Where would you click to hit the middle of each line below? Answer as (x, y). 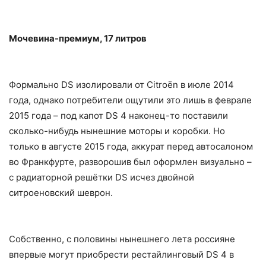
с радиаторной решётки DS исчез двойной (102, 177)
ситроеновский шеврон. (61, 192)
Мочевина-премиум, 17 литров (78, 38)
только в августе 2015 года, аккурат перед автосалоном (131, 146)
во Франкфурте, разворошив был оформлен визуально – (130, 161)
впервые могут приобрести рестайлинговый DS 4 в (121, 254)
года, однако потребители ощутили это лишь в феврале (130, 100)
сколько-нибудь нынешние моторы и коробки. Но (117, 131)
